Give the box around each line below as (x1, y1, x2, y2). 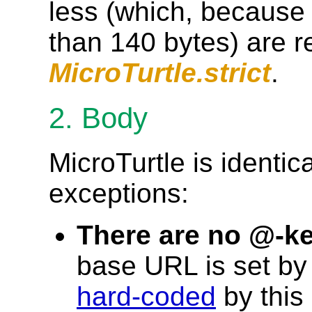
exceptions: (49, 178, 189, 209)
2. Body (49, 101, 148, 134)
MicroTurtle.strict (49, 57, 271, 88)
